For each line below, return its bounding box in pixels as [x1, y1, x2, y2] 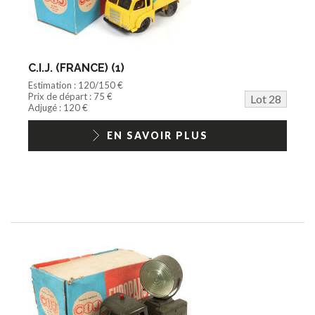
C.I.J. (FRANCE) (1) [28, 60, 124, 75]
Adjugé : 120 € [28, 101, 88, 113]
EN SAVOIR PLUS [107, 129, 208, 141]
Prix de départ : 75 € [28, 90, 112, 102]
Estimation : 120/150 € [28, 79, 123, 91]
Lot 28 [250, 91, 281, 105]
